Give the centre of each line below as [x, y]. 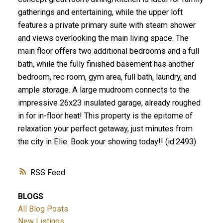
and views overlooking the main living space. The [103, 38]
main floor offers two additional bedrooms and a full [108, 51]
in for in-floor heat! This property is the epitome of [105, 115]
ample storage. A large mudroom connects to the [104, 90]
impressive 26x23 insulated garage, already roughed [109, 103]
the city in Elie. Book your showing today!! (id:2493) [107, 141]
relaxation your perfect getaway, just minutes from [105, 128]
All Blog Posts [43, 209]
